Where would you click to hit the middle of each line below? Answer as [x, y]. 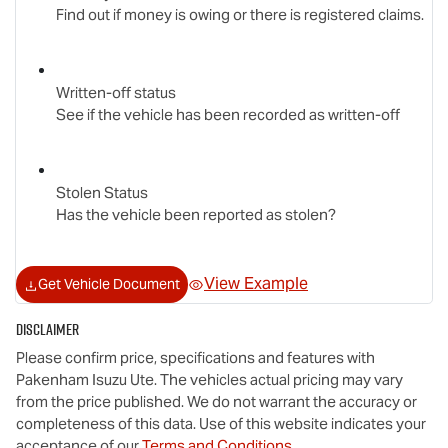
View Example [256, 284]
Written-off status [116, 93]
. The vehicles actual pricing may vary [278, 380]
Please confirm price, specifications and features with [195, 358]
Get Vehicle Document [109, 284]
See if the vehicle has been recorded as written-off [228, 115]
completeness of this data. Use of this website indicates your [221, 424]
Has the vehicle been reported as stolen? [196, 215]
